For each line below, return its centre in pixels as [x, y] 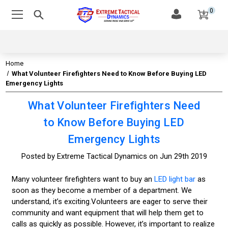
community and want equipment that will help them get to [107, 212]
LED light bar [175, 179]
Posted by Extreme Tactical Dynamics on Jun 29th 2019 [114, 156]
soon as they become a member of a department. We [102, 190]
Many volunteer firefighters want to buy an [83, 179]
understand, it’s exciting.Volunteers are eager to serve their [109, 201]
